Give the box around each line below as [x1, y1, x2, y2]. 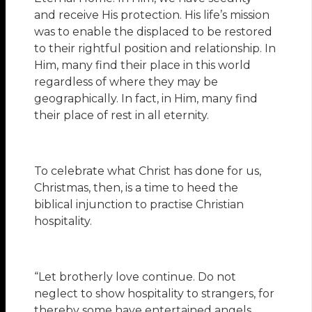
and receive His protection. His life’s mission [34, 8, 270, 22]
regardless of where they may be [34, 75, 219, 89]
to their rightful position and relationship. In [34, 42, 276, 56]
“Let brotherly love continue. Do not [34, 270, 237, 284]
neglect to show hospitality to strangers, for [34, 287, 275, 301]
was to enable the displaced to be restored [34, 25, 273, 39]
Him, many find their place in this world [34, 58, 251, 72]
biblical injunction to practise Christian [34, 198, 244, 212]
